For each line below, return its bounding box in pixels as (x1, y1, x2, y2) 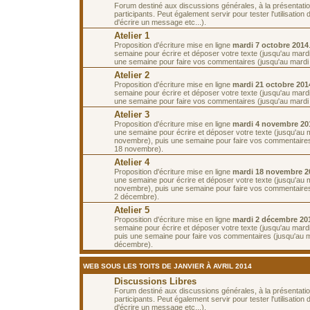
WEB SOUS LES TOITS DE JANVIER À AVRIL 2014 (83, 262, 252, 270)
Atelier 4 (114, 156, 149, 167)
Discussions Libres (114, 275, 197, 286)
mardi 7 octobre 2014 (232, 40, 309, 49)
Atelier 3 (114, 109, 149, 120)
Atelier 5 (114, 204, 149, 215)
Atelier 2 (114, 69, 149, 80)
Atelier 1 (114, 30, 149, 41)
